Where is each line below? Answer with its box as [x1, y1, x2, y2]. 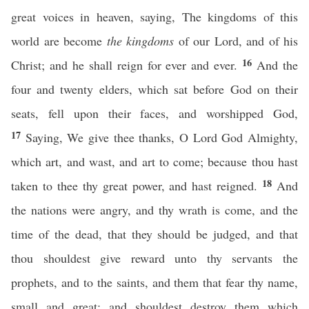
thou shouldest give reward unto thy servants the [11, 250, 298, 266]
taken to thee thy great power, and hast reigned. [11, 177, 263, 194]
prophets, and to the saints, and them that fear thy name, [11, 274, 298, 290]
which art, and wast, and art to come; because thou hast [11, 153, 298, 170]
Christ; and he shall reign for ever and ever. [11, 57, 243, 73]
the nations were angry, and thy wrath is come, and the [11, 201, 298, 218]
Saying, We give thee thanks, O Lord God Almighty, [25, 129, 299, 146]
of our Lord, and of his [174, 32, 298, 49]
